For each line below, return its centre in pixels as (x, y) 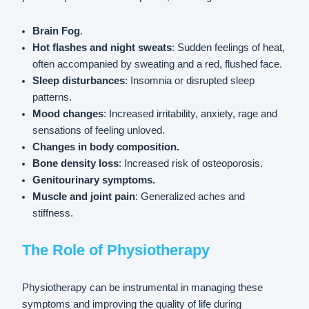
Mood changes (68, 113)
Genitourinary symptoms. (93, 180)
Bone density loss (75, 163)
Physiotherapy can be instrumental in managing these (143, 287)
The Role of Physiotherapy (116, 250)
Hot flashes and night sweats (102, 47)
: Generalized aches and (190, 196)
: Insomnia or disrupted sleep (189, 80)
